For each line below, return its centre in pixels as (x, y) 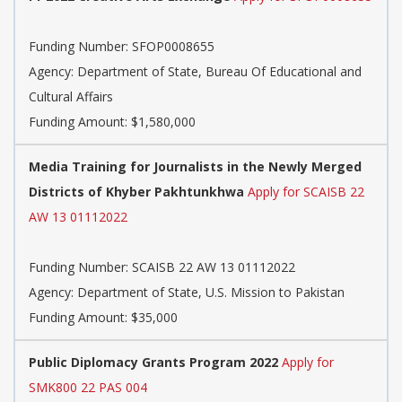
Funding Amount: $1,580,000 (112, 122)
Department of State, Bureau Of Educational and (219, 72)
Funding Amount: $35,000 (103, 318)
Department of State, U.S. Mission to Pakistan (211, 293)
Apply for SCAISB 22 (306, 192)
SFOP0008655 (173, 47)
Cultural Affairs (71, 97)
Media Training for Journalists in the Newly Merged (195, 167)
